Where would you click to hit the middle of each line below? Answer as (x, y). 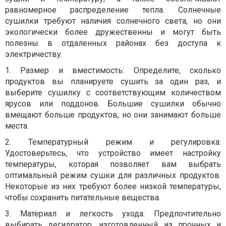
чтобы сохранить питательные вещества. (83, 197)
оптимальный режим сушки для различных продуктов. (113, 175)
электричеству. (34, 54)
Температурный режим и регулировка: (125, 142)
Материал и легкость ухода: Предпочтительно (121, 213)
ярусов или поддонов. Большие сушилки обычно (113, 103)
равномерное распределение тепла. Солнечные (113, 10)
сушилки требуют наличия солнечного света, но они (113, 21)
